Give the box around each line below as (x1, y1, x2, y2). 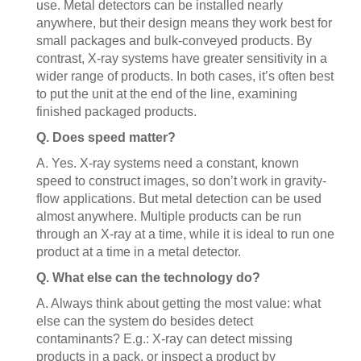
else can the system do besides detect (36, 314, 253, 328)
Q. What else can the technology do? (36, 271, 260, 284)
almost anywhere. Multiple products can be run (36, 210, 301, 223)
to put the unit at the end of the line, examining (36, 87, 297, 101)
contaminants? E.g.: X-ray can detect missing (36, 332, 293, 346)
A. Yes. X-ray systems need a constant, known (36, 156, 299, 170)
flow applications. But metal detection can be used (36, 192, 322, 205)
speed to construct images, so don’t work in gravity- (36, 174, 326, 188)
